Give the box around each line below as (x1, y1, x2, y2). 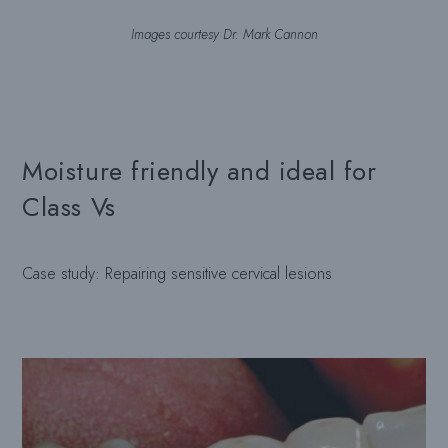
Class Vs (22, 187, 116, 226)
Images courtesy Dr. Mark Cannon (130, 23, 318, 44)
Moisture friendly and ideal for (22, 151, 377, 190)
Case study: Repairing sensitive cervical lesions (22, 261, 333, 285)
